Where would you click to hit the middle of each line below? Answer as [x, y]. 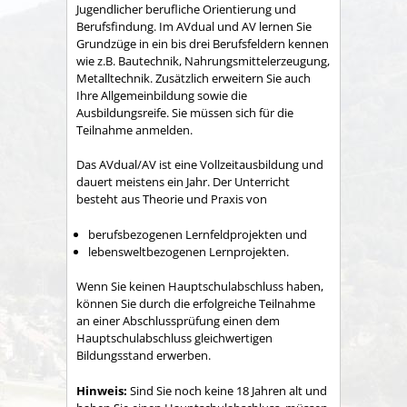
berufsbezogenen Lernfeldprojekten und [198, 234]
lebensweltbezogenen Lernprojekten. [189, 251]
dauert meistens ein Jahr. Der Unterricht [183, 182]
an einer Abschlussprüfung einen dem [178, 321]
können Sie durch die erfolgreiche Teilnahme [196, 304]
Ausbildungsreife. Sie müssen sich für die [185, 112]
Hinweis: [102, 390]
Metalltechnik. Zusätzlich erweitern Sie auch [194, 78]
